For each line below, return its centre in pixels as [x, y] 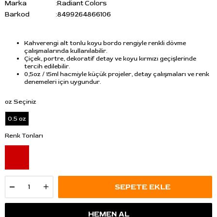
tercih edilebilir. [47, 66]
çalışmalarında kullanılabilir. [66, 51]
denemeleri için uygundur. [63, 82]
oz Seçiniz [21, 101]
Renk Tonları [24, 135]
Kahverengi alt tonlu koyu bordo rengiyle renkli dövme [105, 43]
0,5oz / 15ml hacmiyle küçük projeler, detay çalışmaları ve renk [117, 74]
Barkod [17, 14]
